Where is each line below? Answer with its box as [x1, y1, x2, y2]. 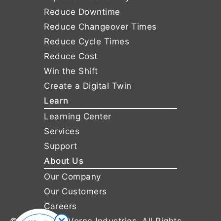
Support [44, 141, 77, 151]
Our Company [44, 172, 101, 182]
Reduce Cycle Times [44, 37, 129, 47]
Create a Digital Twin [44, 81, 132, 91]
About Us [44, 156, 83, 166]
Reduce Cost [44, 51, 98, 62]
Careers [44, 201, 77, 212]
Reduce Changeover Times [44, 22, 157, 32]
